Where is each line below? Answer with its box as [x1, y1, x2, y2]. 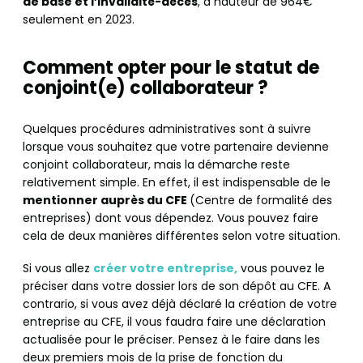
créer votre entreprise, [93, 260, 237, 277]
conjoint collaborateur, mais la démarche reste [23, 156, 290, 173]
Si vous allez [23, 260, 93, 277]
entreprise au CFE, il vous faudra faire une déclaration [23, 314, 326, 331]
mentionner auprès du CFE [23, 192, 190, 209]
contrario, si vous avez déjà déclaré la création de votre [23, 296, 337, 313]
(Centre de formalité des [190, 192, 332, 209]
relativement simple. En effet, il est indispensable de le [23, 174, 331, 191]
